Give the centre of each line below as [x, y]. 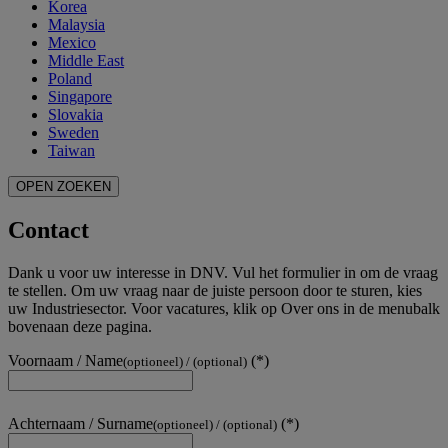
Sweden [73, 133]
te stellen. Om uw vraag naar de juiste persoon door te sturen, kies [215, 291]
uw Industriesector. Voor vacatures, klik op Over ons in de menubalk [224, 309]
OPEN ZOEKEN [63, 187]
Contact [48, 230]
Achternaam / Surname [80, 424]
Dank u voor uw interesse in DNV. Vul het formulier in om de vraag [223, 273]
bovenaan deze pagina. [80, 327]
